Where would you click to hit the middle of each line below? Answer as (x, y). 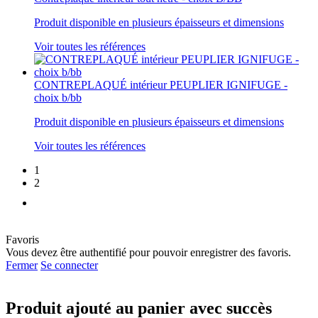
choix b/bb (58, 97)
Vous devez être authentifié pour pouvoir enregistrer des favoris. (148, 252)
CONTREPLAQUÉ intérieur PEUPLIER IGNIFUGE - (161, 84)
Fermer (22, 265)
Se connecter (69, 265)
